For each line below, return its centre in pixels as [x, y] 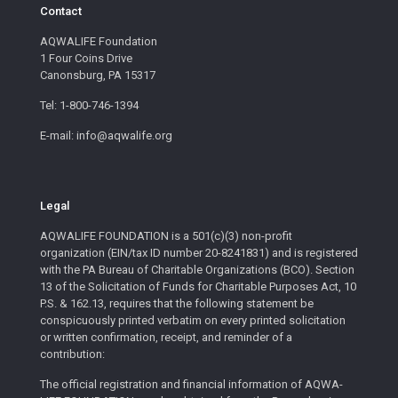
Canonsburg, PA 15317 [98, 75]
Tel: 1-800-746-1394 [89, 105]
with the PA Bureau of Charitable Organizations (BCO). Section [197, 269]
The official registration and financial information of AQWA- [191, 384]
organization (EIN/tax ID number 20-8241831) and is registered [199, 252]
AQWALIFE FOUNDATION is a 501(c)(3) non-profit [166, 235]
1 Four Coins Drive [86, 58]
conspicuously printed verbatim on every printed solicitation [193, 320]
